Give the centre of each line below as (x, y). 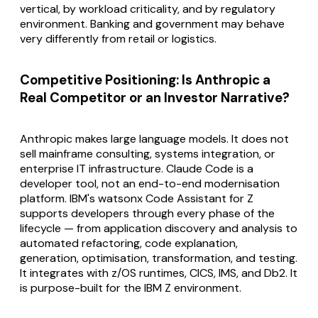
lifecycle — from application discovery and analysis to (159, 228)
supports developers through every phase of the (147, 213)
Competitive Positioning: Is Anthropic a (145, 79)
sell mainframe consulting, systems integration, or (148, 153)
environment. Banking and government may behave (152, 24)
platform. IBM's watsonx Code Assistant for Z (137, 198)
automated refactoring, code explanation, (129, 243)
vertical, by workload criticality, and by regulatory (148, 9)
